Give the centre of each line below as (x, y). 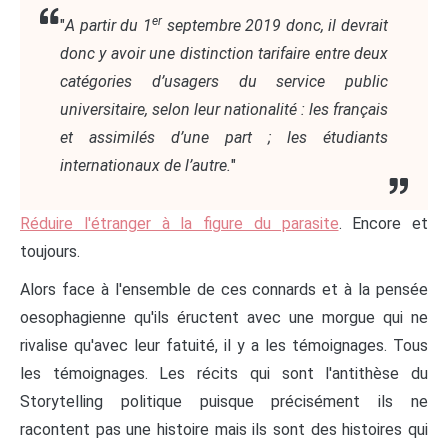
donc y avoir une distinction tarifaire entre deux (224, 54)
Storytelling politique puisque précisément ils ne (224, 402)
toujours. (52, 252)
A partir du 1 (108, 26)
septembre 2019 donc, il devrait (274, 26)
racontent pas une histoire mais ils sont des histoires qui (224, 430)
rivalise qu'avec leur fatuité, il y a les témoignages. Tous (224, 346)
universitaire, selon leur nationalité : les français (224, 110)
